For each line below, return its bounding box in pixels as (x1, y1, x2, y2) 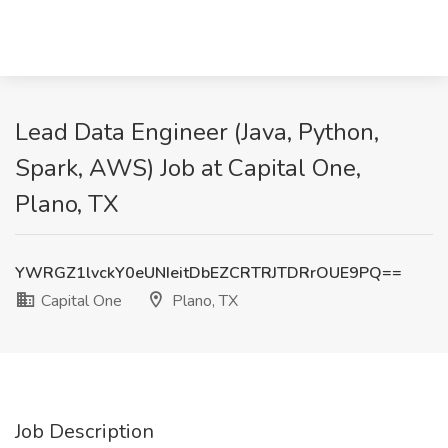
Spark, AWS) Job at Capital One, (15, 152, 361, 184)
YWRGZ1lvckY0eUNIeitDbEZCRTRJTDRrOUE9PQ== (15, 262, 402, 284)
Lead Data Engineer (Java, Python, (15, 116, 379, 148)
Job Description (15, 418, 154, 445)
